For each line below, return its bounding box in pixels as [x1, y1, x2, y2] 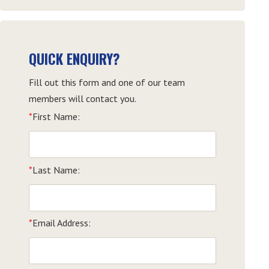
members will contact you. [28, 92, 136, 105]
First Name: [32, 110, 80, 123]
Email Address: [32, 217, 91, 229]
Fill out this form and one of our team [28, 76, 185, 89]
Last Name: [32, 163, 80, 176]
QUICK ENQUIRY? [28, 49, 120, 70]
